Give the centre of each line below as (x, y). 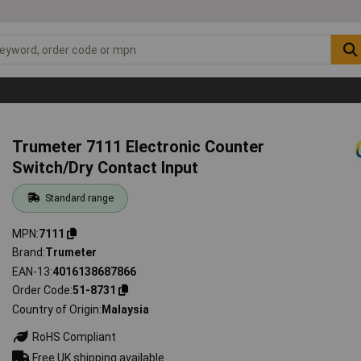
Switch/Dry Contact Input (106, 167)
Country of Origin (56, 309)
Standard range (79, 197)
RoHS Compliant (73, 336)
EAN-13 (31, 271)
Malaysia (126, 309)
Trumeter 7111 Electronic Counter (139, 146)
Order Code (41, 290)
